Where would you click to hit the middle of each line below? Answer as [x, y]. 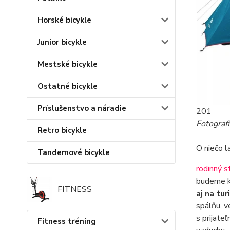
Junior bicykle [62, 42]
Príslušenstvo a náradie [82, 109]
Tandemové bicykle [74, 153]
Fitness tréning [67, 222]
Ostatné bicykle [68, 87]
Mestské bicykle [68, 64]
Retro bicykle [62, 131]
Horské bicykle [64, 20]
